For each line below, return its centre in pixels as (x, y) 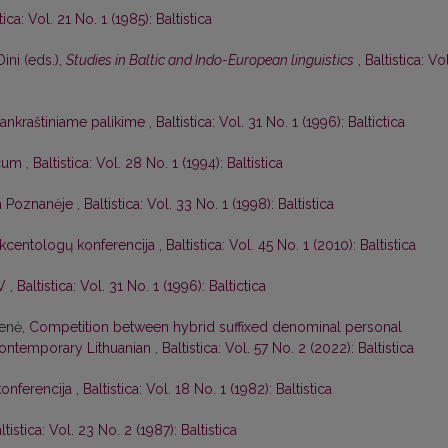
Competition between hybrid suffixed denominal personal (215, 327)
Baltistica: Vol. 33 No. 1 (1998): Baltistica (209, 204)
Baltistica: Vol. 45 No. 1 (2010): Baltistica (291, 245)
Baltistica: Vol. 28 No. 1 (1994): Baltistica (158, 163)
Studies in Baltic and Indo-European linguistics (210, 60)
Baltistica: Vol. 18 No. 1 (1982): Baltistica (207, 389)
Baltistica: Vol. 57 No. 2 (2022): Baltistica (288, 348)
